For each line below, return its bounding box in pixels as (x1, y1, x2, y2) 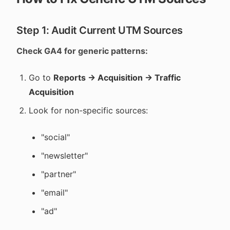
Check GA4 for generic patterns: (16, 46, 148, 56)
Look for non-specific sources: (29, 105, 148, 116)
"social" (41, 132, 70, 142)
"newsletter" (41, 150, 88, 161)
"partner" (41, 169, 76, 179)
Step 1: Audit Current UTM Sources (16, 24, 183, 36)
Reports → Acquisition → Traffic (53, 72, 181, 83)
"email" (41, 187, 68, 198)
